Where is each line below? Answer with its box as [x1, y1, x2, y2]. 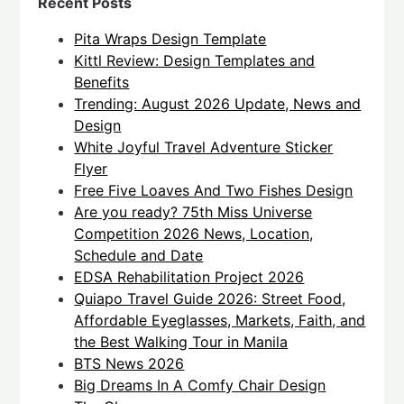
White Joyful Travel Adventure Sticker [74, 138, 334, 157]
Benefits [74, 73, 130, 92]
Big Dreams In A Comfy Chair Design [74, 376, 326, 395]
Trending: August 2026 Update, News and [74, 95, 362, 114]
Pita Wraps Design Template [74, 30, 267, 49]
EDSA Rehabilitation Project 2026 [74, 268, 305, 287]
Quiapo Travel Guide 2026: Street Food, [74, 289, 346, 308]
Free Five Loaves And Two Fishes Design [74, 181, 353, 200]
